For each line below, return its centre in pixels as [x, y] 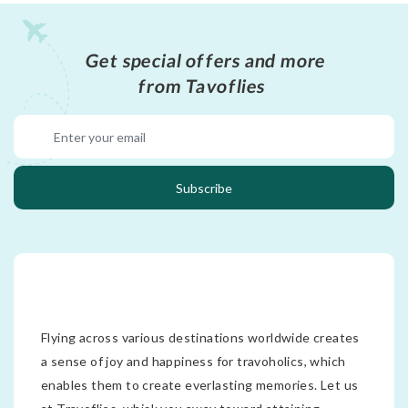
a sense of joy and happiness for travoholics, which [194, 362]
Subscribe [204, 188]
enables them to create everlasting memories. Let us [200, 385]
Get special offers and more [206, 60]
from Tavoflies [202, 86]
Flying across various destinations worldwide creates [200, 338]
